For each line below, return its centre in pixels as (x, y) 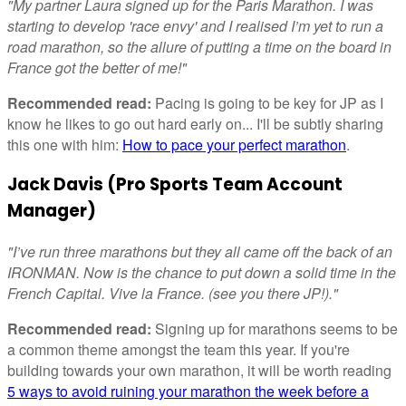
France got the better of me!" (97, 67)
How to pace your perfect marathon (234, 144)
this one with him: (65, 144)
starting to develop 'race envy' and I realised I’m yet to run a (195, 25)
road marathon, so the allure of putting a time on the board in (199, 46)
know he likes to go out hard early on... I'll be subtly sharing (195, 123)
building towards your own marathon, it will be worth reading (199, 370)
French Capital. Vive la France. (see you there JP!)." (173, 293)
